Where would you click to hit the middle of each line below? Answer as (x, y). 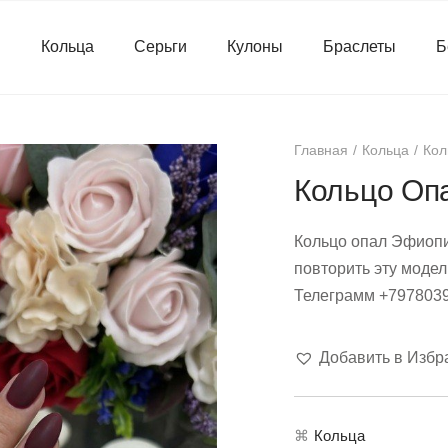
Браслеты (359, 47)
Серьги (160, 47)
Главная (321, 150)
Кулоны (254, 47)
